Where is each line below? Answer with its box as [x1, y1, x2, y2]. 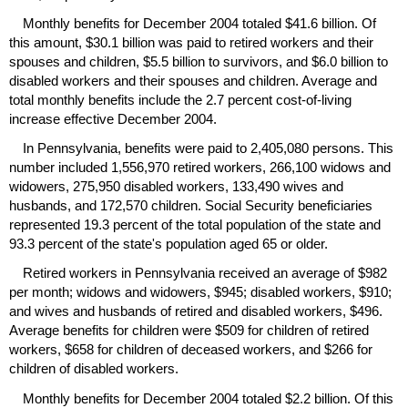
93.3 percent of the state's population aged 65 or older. [9, 236, 328, 252]
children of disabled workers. [9, 361, 178, 377]
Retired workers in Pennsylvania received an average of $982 [23, 265, 387, 281]
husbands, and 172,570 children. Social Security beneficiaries [9, 198, 372, 214]
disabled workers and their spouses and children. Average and [9, 72, 377, 88]
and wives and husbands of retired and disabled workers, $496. [9, 303, 382, 320]
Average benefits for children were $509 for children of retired [9, 322, 369, 339]
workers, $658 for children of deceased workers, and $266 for [9, 342, 372, 358]
